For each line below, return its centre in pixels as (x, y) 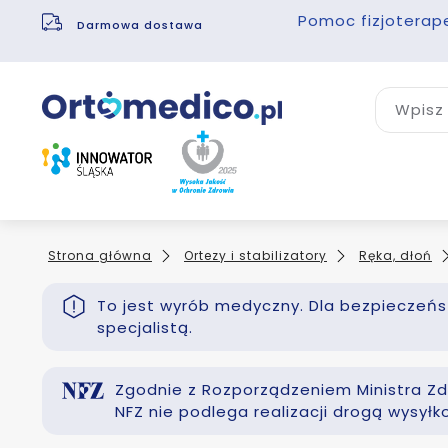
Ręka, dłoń (395, 256)
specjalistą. (145, 328)
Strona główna (100, 256)
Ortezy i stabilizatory (255, 256)
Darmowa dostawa (142, 24)
